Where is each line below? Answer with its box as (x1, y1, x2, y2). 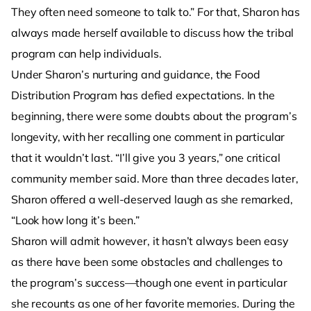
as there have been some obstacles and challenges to (11, 255, 283, 269)
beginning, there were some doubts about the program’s (11, 109, 297, 124)
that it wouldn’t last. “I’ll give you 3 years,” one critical (11, 151, 280, 165)
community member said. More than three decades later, (11, 171, 299, 186)
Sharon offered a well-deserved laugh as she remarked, (11, 192, 293, 207)
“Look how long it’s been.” (11, 213, 140, 228)
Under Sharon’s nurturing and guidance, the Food (11, 67, 260, 82)
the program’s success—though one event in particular (11, 276, 287, 290)
